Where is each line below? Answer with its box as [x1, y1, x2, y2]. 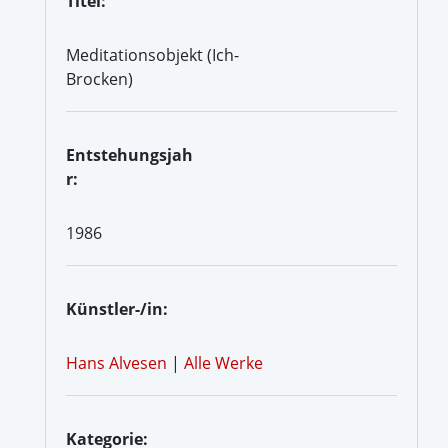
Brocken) [66, 67, 133, 90]
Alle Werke [184, 351, 263, 374]
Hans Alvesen [66, 351, 167, 374]
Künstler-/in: [66, 297, 168, 320]
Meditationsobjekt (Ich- [66, 43, 239, 66]
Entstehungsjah [66, 143, 193, 166]
